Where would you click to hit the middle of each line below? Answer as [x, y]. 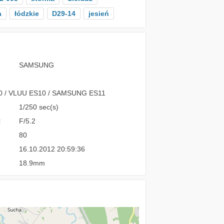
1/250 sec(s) [38, 107]
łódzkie [27, 13]
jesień [99, 13]
